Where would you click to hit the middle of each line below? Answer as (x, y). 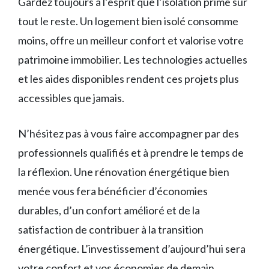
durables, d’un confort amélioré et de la (109, 210)
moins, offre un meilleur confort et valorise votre (131, 40)
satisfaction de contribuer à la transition (111, 229)
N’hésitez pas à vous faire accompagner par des (128, 133)
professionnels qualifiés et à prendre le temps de (131, 152)
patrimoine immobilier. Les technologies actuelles (133, 59)
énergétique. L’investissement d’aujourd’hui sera (132, 248)
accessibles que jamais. (71, 98)
